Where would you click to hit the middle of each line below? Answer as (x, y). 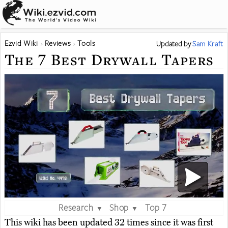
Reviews (58, 43)
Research (76, 207)
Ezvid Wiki (21, 43)
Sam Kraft (208, 44)
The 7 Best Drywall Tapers (109, 59)
